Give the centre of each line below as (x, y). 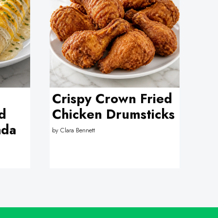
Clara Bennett (78, 130)
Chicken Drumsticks (114, 114)
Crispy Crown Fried (112, 99)
